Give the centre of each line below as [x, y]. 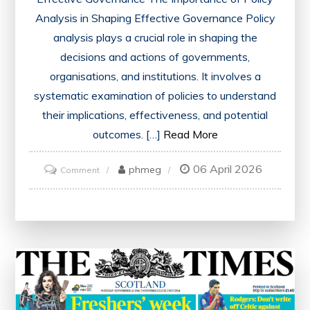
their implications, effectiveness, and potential [155, 115]
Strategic [117, 245]
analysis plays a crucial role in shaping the [155, 37]
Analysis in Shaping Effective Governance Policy [155, 18]
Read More [190, 134]
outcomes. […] [126, 134]
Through [116, 226]
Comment [80, 170]
